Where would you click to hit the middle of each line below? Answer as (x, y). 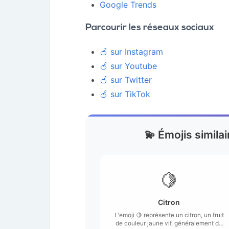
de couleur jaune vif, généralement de (169, 223)
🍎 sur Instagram (131, 52)
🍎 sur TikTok (125, 94)
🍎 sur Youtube (128, 66)
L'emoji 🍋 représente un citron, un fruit (169, 215)
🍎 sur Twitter (126, 80)
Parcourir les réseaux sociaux (150, 28)
